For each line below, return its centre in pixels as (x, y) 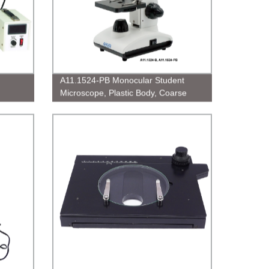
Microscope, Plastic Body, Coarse (123, 93)
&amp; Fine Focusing (100, 105)
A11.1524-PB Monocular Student (122, 80)
